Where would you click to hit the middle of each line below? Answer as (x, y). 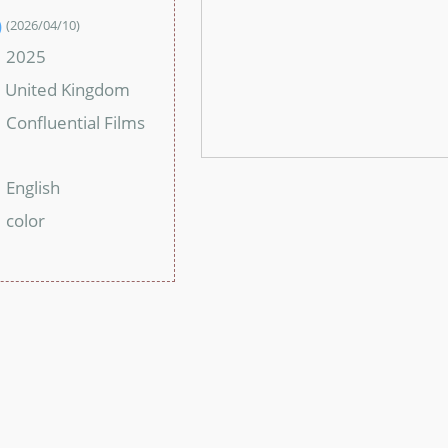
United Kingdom (68, 88)
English (33, 187)
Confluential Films (76, 121)
